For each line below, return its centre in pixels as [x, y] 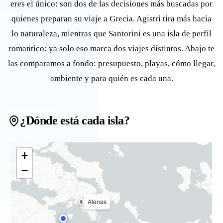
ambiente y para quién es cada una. [111, 78]
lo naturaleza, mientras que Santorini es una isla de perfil [111, 34]
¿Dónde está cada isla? [75, 120]
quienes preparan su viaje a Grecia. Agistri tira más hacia [111, 19]
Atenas [97, 202]
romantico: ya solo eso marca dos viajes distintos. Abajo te [111, 49]
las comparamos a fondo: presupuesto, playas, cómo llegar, [111, 63]
